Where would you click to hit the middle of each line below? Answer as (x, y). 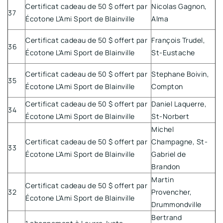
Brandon (166, 166)
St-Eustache (173, 52)
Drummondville (176, 204)
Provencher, (172, 192)
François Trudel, (178, 40)
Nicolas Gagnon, (179, 6)
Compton (167, 86)
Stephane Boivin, (180, 74)
